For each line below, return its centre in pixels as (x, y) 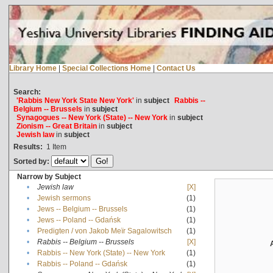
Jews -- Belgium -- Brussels (82, 209)
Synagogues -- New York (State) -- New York (92, 117)
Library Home (33, 68)
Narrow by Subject (49, 176)
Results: (28, 147)
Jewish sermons (64, 198)
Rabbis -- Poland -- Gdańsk (82, 264)
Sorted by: (32, 161)
